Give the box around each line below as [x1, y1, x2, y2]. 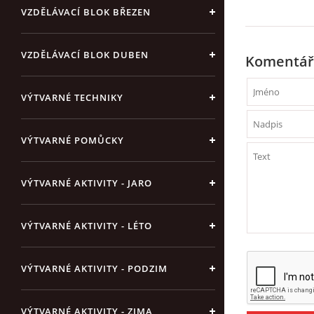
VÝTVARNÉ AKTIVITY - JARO [21, 177, 152, 189]
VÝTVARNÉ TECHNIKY [21, 91, 123, 104]
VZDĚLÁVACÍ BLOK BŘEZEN [21, 6, 151, 18]
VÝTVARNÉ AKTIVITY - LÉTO [21, 219, 152, 232]
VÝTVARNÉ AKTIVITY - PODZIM [21, 262, 168, 275]
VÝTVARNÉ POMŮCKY [21, 134, 124, 146]
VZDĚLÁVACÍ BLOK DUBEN [21, 48, 149, 61]
